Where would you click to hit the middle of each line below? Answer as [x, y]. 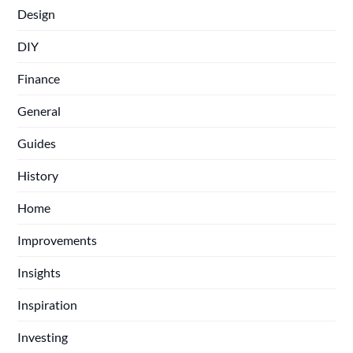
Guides [37, 143]
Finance [39, 79]
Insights [39, 273]
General [39, 111]
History [38, 176]
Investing [43, 337]
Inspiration [48, 305]
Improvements [58, 240]
